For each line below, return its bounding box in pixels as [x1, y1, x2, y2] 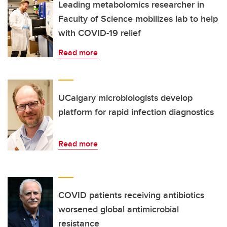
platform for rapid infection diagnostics [58, 105, 214, 119]
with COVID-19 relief [58, 26, 141, 40]
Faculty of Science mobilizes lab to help [58, 12, 218, 26]
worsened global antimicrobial [58, 203, 179, 216]
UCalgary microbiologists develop [58, 91, 193, 105]
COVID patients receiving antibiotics [58, 188, 204, 202]
